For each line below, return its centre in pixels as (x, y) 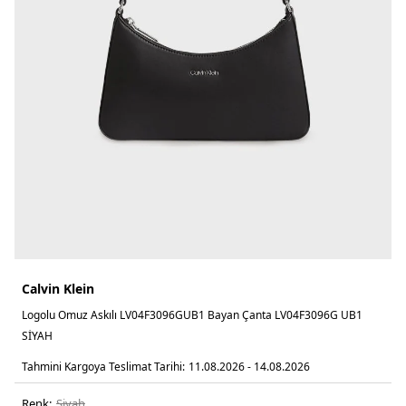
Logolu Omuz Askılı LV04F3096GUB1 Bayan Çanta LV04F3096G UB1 (192, 315)
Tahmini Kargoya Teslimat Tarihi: (103, 367)
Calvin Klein (58, 289)
